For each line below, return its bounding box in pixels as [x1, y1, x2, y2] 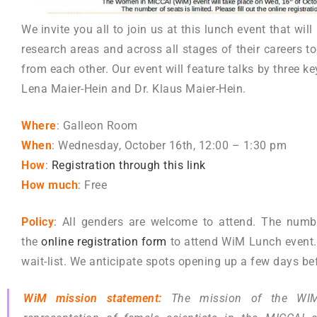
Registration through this [51, 158, 187, 173]
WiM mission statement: [23, 292, 162, 306]
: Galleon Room [56, 119, 138, 133]
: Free [78, 178, 107, 192]
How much [21, 178, 78, 192]
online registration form [41, 235, 167, 249]
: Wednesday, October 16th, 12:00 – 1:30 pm [52, 139, 287, 153]
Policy [21, 215, 54, 229]
